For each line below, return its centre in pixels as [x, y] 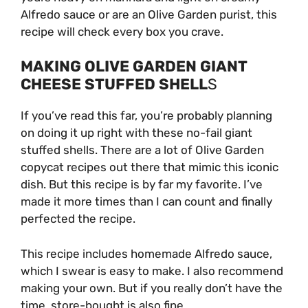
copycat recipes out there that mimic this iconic [150, 167]
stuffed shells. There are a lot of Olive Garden [142, 150]
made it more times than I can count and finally [146, 202]
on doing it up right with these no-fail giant [136, 133]
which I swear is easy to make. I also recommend [152, 271]
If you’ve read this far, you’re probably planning [146, 116]
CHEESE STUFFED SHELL [114, 85]
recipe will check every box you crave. [122, 31]
